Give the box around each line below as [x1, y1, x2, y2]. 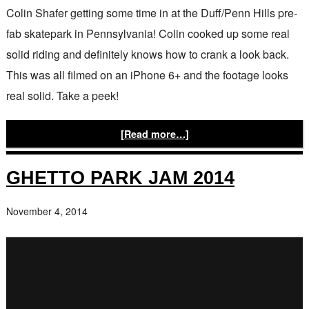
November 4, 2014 [6, 204, 88, 218]
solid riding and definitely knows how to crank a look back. [6, 46, 289, 62]
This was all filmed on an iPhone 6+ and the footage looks [6, 67, 288, 83]
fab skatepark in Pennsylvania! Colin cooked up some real [6, 26, 290, 41]
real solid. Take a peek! [6, 88, 119, 103]
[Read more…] [120, 127, 189, 141]
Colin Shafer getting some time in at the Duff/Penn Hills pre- [6, 5, 297, 21]
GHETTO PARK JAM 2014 [6, 167, 235, 188]
